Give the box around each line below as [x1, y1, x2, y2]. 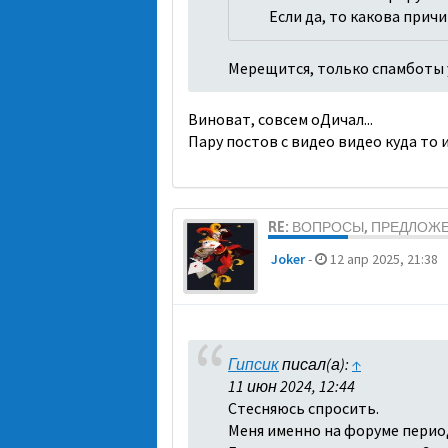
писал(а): [279, 353, 352, 374]
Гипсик [228, 353, 279, 374]
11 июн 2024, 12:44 [228, 375, 355, 396]
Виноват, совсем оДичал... [188, 108, 373, 129]
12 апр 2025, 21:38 [327, 249, 438, 268]
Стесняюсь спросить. [228, 397, 379, 418]
